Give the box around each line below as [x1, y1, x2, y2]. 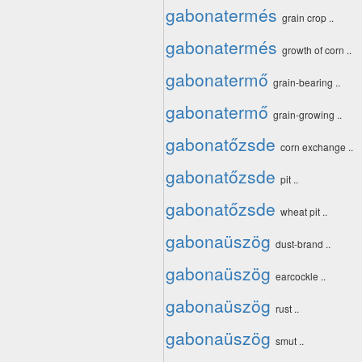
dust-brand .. [276, 237, 330, 250]
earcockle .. [276, 269, 326, 283]
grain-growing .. [273, 107, 342, 121]
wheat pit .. [280, 204, 327, 218]
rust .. [276, 301, 299, 315]
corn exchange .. [280, 140, 353, 154]
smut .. [276, 334, 304, 347]
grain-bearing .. [273, 75, 340, 89]
